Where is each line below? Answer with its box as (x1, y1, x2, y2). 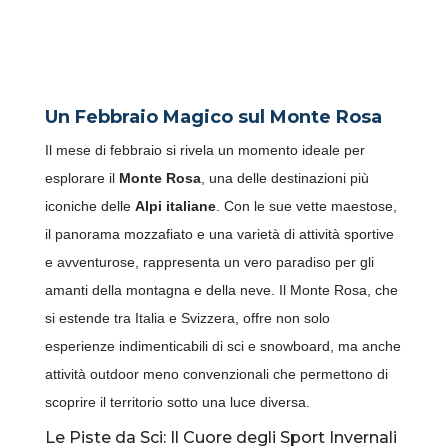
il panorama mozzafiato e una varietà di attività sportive (44, 226, 394, 243)
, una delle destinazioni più (200, 170, 369, 187)
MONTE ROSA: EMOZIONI (41, 13, 353, 42)
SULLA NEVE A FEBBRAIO (41, 40, 359, 69)
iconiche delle (44, 198, 135, 215)
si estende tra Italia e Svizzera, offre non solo (44, 310, 330, 327)
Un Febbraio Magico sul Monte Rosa (44, 106, 382, 129)
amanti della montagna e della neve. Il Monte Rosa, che (44, 282, 398, 299)
